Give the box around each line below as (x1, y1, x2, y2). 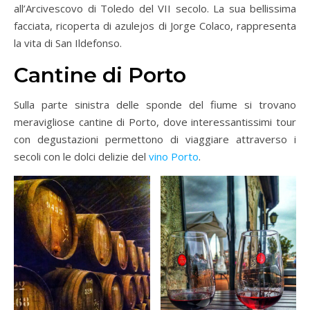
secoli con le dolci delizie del (14, 149, 149, 164)
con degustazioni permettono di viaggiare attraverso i (14, 132, 296, 147)
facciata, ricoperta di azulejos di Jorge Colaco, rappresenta (14, 19, 296, 33)
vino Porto (149, 149, 199, 164)
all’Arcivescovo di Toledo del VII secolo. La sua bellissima (14, 1, 296, 16)
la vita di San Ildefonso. (14, 36, 122, 51)
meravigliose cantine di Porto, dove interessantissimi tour (14, 115, 296, 129)
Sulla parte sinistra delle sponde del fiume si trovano (14, 98, 296, 112)
